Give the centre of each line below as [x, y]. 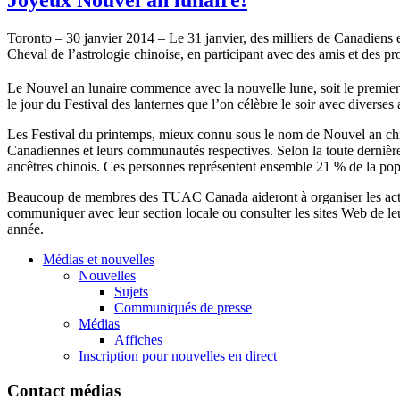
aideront [275, 197]
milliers [293, 37]
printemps [124, 135]
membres [110, 197]
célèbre [258, 104]
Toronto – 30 [46, 37]
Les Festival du [52, 135]
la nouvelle [255, 88]
